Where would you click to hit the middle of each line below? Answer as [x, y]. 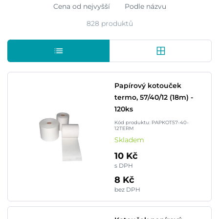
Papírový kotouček [148, 86]
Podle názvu [145, 6]
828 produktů [109, 23]
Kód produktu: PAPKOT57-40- [152, 122]
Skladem [129, 140]
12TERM [124, 128]
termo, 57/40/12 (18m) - [154, 97]
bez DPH [127, 189]
